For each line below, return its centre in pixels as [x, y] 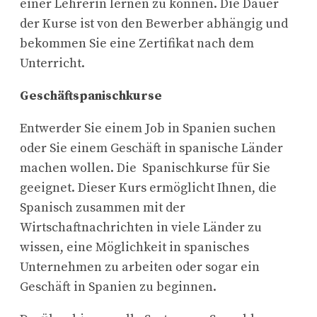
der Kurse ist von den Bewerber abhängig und [154, 23]
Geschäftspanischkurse [91, 96]
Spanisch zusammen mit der [103, 207]
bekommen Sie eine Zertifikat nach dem [137, 43]
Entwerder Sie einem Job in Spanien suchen [148, 128]
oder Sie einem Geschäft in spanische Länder [151, 148]
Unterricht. [52, 63]
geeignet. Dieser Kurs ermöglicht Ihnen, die [148, 188]
